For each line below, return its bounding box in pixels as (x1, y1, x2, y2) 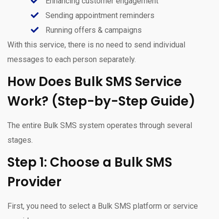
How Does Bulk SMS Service (7, 72, 182, 90)
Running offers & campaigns (44, 25, 142, 35)
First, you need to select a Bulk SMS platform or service (7, 201, 198, 211)
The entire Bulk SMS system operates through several (7, 120, 192, 130)
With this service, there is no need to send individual (7, 40, 185, 49)
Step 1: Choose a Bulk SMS (7, 153, 172, 171)
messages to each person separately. (7, 54, 136, 64)
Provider (7, 173, 62, 191)
